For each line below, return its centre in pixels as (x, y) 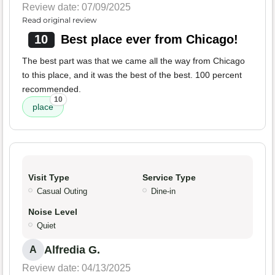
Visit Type (49, 177)
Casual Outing (62, 191)
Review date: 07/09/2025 (76, 7)
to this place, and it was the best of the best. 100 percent (132, 75)
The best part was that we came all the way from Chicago (134, 60)
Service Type (169, 177)
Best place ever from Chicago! (149, 39)
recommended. (52, 89)
